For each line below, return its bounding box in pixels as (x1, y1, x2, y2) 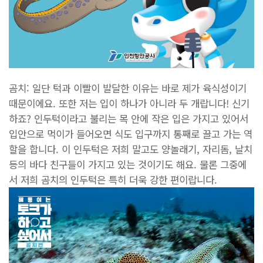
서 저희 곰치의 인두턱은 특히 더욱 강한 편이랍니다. (9, 172, 220, 187)
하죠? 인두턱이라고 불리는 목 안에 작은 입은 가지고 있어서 (9, 111, 248, 126)
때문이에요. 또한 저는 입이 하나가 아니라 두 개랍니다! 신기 (9, 96, 249, 110)
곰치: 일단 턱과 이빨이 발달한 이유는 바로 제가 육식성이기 (9, 80, 247, 95)
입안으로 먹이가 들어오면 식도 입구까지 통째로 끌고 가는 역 (9, 126, 252, 141)
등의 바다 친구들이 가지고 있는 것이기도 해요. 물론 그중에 (9, 157, 247, 171)
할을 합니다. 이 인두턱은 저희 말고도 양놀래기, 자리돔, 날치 (9, 141, 252, 156)
